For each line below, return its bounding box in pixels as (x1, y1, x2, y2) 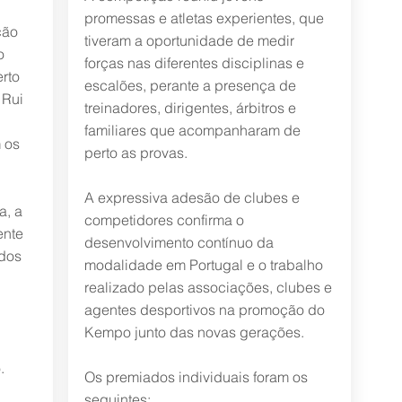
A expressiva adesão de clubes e (83, 188, 300, 206)
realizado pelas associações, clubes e (83, 278, 332, 296)
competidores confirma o (83, 211, 244, 229)
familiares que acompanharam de (83, 121, 301, 139)
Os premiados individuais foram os (83, 368, 308, 386)
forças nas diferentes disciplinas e (83, 54, 304, 72)
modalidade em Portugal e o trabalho (83, 256, 323, 274)
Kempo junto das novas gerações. (83, 323, 304, 341)
